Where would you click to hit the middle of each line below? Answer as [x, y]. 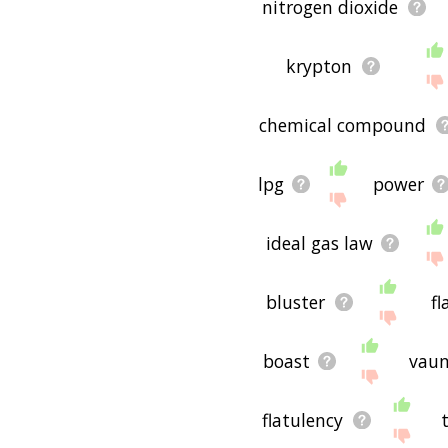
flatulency [303, 419]
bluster [296, 301]
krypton [319, 65]
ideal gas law [319, 242]
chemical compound [343, 124]
